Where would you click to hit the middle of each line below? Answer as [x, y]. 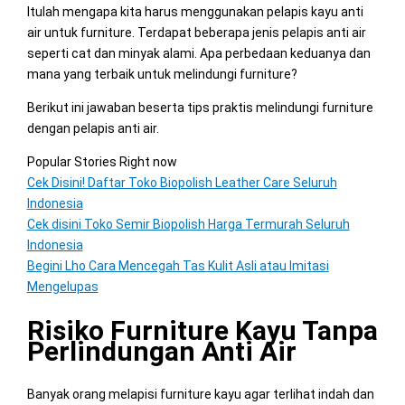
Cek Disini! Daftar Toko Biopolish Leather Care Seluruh [182, 183]
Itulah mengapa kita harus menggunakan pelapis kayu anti [195, 12]
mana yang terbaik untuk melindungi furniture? [162, 74]
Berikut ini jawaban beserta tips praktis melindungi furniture [200, 108]
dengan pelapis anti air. [93, 128]
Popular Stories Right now [102, 162]
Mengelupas [62, 287]
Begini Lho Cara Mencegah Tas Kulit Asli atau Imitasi [178, 266]
